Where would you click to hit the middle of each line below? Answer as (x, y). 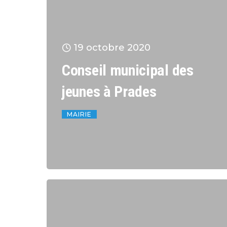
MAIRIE (79, 115)
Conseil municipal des (128, 70)
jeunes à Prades (109, 92)
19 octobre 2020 (112, 48)
